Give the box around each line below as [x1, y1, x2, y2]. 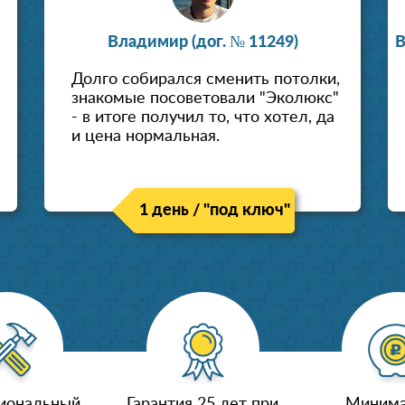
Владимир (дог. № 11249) [107, 34, 298, 52]
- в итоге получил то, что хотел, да [71, 109, 335, 127]
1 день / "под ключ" [139, 202, 290, 219]
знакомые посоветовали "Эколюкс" [71, 90, 340, 108]
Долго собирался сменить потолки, [71, 71, 341, 89]
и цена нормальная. [71, 128, 221, 146]
